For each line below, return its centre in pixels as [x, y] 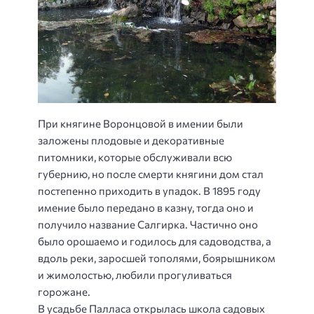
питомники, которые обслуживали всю [135, 157]
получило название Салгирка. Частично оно [148, 224]
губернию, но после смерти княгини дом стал [151, 173]
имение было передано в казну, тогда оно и [146, 207]
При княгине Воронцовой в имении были [141, 123]
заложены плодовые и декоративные [131, 140]
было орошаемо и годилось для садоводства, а [155, 241]
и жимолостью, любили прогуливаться [135, 274]
